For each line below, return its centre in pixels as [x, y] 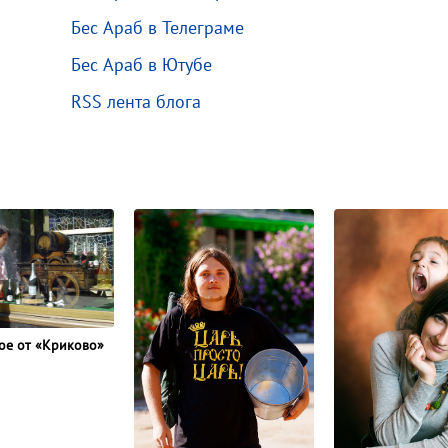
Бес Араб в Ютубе [142, 65]
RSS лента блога [136, 102]
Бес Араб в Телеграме [158, 28]
